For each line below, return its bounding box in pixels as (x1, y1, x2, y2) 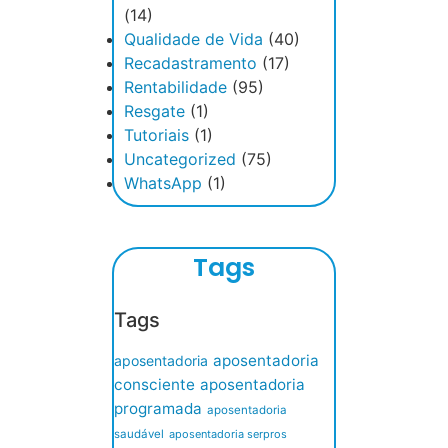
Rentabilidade (124, 76, 227, 97)
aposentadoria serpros (169, 427, 287, 442)
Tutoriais (124, 124, 189, 145)
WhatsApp (124, 172, 202, 193)
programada (114, 399, 202, 419)
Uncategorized (124, 148, 236, 169)
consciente (114, 375, 195, 395)
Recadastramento (124, 52, 257, 73)
